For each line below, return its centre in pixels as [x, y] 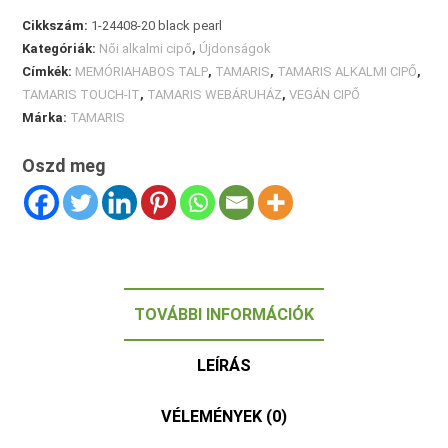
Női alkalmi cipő [146, 48]
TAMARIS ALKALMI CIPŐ [347, 71]
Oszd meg [64, 165]
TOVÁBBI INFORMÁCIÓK [224, 314]
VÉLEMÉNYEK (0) [224, 416]
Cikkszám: [57, 25]
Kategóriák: [61, 48]
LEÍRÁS [224, 365]
